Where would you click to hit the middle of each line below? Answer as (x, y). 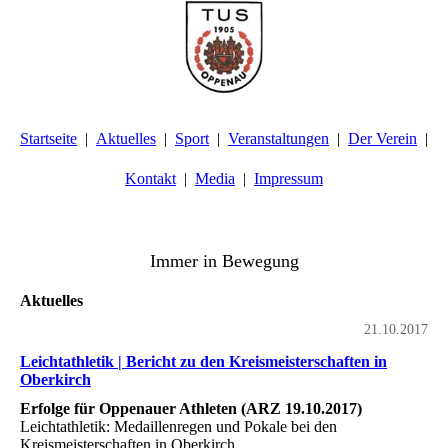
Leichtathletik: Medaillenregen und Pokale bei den (178, 426)
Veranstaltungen (278, 138)
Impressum (288, 178)
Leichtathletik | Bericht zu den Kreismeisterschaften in (203, 361)
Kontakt (150, 178)
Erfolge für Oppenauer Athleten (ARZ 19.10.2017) (191, 408)
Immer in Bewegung (224, 261)
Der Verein (382, 138)
